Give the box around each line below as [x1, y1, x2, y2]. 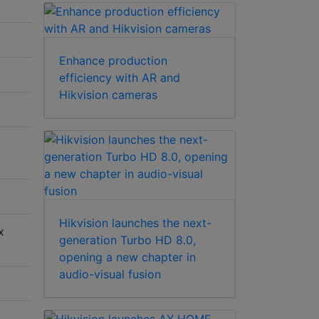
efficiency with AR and [59, 70, 180, 85]
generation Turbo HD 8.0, [59, 233, 196, 248]
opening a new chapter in [59, 250, 196, 265]
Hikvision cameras [59, 88, 157, 103]
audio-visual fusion [59, 267, 161, 282]
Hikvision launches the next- [59, 216, 211, 231]
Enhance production [59, 53, 167, 68]
